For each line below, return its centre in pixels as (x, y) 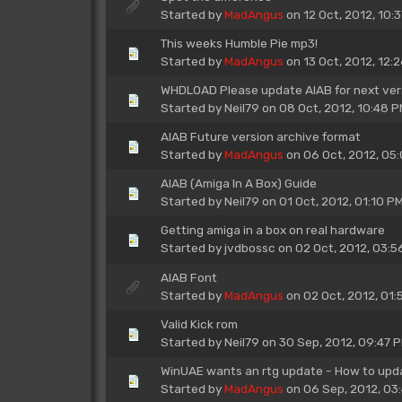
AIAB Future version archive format (260, 136)
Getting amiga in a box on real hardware (272, 229)
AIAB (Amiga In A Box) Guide (238, 183)
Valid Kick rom (199, 324)
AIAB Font (188, 277)
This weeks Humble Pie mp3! (239, 43)
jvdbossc (249, 247)
